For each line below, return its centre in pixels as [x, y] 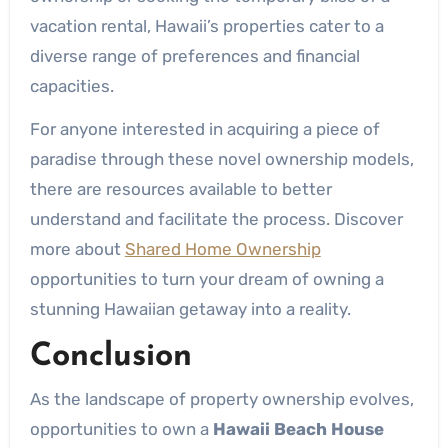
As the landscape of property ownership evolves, [221, 399]
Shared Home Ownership [222, 248]
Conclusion [110, 356]
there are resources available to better [180, 188]
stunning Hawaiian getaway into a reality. [190, 308]
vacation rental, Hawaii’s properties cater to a [206, 25]
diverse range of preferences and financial [194, 55]
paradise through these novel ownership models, [221, 158]
